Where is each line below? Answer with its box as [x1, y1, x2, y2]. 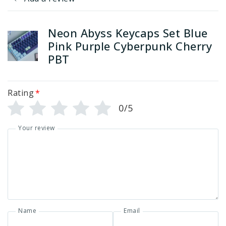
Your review [18, 124, 55, 133]
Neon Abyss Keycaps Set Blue [48, 25, 208, 41]
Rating [8, 87, 34, 99]
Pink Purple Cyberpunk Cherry [48, 38, 212, 54]
